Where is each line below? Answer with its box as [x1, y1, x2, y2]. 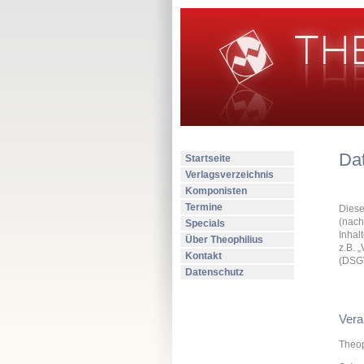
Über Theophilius [185, 234, 263, 245]
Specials [185, 218, 225, 229]
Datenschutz [185, 266, 244, 278]
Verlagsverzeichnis [185, 169, 274, 180]
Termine [185, 201, 223, 213]
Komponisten [185, 185, 247, 197]
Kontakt [185, 250, 222, 262]
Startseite [185, 153, 231, 164]
